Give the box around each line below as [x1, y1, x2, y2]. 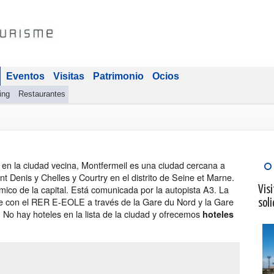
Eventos [6, 71, 45, 81]
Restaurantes [18, 89, 65, 98]
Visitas [53, 71, 84, 81]
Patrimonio [93, 71, 144, 81]
